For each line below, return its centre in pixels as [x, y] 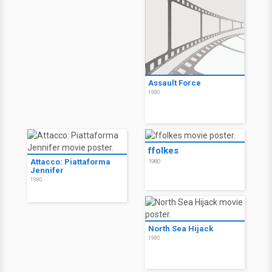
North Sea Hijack [181, 229]
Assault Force [175, 83]
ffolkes [163, 151]
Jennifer [47, 170]
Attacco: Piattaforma [70, 162]
